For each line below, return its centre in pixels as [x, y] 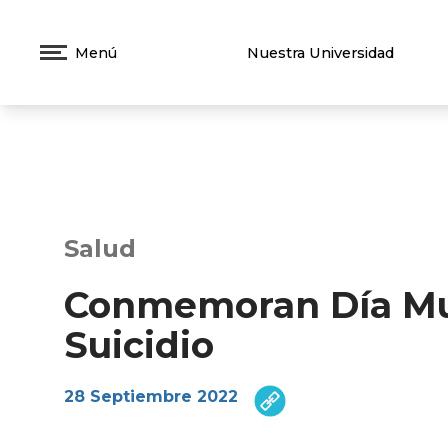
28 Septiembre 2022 [151, 397]
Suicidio [139, 345]
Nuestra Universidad [320, 52]
